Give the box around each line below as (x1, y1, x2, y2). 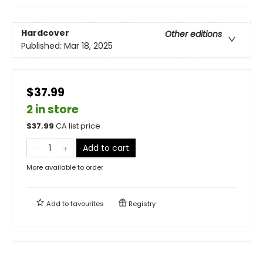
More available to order (26, 162, 103, 172)
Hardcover (21, 26, 69, 39)
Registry (127, 198, 156, 208)
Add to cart (83, 141, 129, 154)
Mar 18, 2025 (64, 39, 113, 52)
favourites (70, 198, 104, 208)
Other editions (165, 28, 222, 40)
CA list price (56, 120, 100, 131)
